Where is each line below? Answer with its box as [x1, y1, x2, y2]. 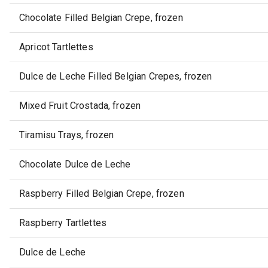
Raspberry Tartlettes [19, 217, 107, 229]
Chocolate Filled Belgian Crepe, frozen [19, 12, 183, 24]
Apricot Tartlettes [19, 41, 93, 53]
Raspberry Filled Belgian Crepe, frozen [19, 188, 184, 200]
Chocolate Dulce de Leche [19, 159, 131, 170]
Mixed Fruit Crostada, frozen [19, 100, 141, 112]
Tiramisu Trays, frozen [19, 129, 114, 141]
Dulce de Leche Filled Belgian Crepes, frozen [19, 71, 212, 83]
